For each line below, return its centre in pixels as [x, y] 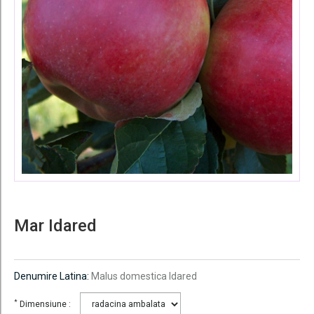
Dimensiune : [46, 304]
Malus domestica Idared [144, 276]
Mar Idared [55, 226]
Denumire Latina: [52, 276]
